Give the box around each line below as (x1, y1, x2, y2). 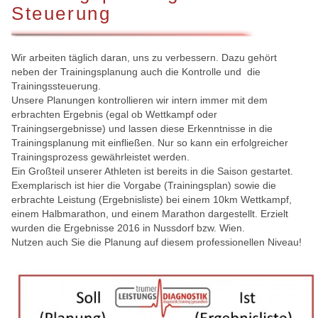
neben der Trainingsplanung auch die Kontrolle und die (11, 65, 261, 77)
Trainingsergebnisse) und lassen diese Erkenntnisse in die (11, 122, 273, 134)
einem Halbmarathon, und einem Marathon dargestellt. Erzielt (11, 207, 288, 219)
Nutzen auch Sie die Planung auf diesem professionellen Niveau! (11, 236, 302, 248)
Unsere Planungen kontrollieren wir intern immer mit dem (11, 94, 268, 106)
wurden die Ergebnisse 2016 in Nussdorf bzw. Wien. (11, 221, 245, 234)
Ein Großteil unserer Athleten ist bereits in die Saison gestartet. (11, 165, 293, 177)
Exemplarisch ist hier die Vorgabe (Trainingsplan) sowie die (11, 179, 276, 191)
